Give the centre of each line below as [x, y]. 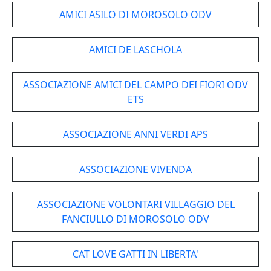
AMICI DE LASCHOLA [135, 50]
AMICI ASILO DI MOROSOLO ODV [135, 15]
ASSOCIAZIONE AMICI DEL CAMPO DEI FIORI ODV [135, 85]
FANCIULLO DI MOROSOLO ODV [135, 219]
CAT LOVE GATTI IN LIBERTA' [135, 254]
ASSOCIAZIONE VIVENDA [135, 169]
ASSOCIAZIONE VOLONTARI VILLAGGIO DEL [135, 204]
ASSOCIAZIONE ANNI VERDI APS [135, 134]
